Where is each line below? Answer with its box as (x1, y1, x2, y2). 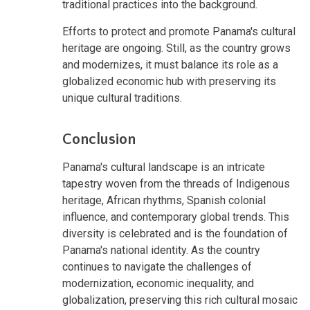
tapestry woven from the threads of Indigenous (62, 176, 290, 190)
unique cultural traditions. (62, 91, 182, 104)
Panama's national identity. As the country (62, 243, 260, 257)
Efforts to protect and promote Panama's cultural (62, 24, 295, 38)
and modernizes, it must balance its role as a (62, 57, 278, 71)
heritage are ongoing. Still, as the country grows (62, 41, 291, 55)
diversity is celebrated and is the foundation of (62, 226, 288, 240)
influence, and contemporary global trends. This (62, 210, 289, 224)
